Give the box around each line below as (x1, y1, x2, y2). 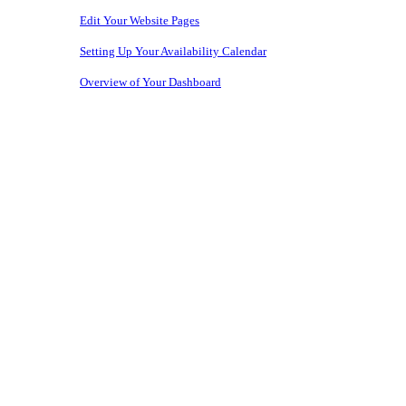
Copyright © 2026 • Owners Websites (7, 129, 170, 142)
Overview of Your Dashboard (80, 74, 221, 89)
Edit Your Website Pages (80, 13, 199, 27)
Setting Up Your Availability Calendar (80, 43, 266, 58)
